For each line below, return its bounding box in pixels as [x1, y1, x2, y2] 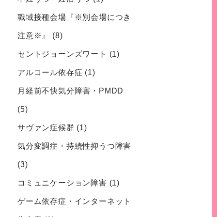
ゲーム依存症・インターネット [17, 197, 132, 206]
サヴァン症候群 [17, 124, 75, 132]
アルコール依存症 [17, 68, 83, 77]
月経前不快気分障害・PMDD [17, 87, 124, 95]
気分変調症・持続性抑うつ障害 [17, 142, 132, 151]
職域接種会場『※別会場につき [17, 13, 132, 22]
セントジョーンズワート [17, 50, 107, 59]
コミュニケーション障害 [17, 179, 107, 187]
